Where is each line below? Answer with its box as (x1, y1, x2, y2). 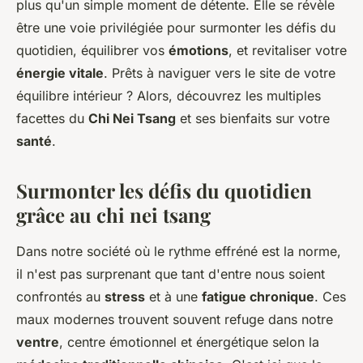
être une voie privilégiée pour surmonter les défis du (16, 19, 335, 36)
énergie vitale (16, 65, 104, 81)
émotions (169, 42, 228, 58)
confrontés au (16, 288, 105, 305)
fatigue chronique (202, 288, 314, 305)
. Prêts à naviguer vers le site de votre (104, 65, 335, 81)
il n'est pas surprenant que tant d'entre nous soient (16, 266, 325, 282)
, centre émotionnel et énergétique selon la (59, 334, 319, 350)
